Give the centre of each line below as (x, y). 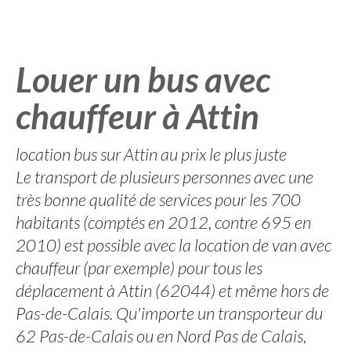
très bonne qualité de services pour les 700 (158, 199)
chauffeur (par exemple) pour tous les (139, 268)
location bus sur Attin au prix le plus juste (151, 154)
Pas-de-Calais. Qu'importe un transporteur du (169, 313)
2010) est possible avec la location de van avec (174, 245)
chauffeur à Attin (138, 116)
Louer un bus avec (143, 79)
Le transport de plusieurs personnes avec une (165, 177)
